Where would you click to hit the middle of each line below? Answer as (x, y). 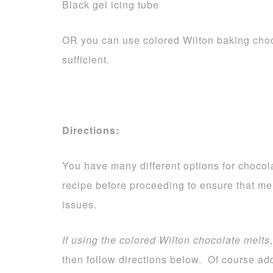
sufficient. (86, 59)
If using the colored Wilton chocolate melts (166, 240)
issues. (80, 204)
